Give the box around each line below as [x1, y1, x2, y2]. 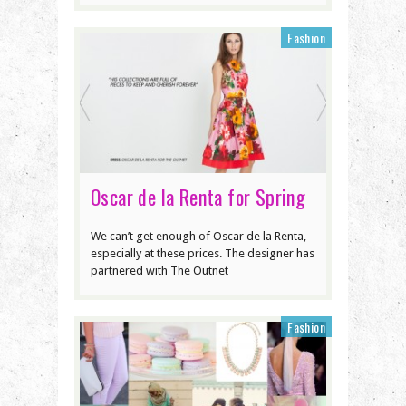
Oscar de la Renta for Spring [91, 182, 306, 212]
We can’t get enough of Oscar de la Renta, [91, 229, 306, 244]
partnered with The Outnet [91, 264, 228, 278]
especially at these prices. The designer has [91, 246, 314, 261]
